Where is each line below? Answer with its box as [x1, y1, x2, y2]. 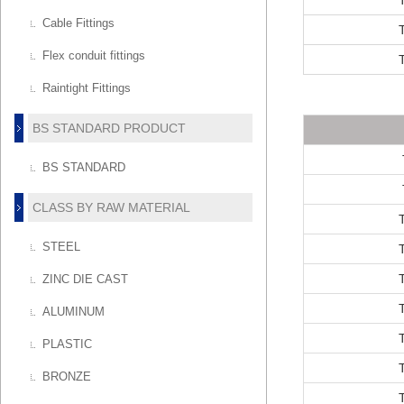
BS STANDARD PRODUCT [32, 121, 186, 135]
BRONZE [42, 370, 92, 383]
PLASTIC [42, 337, 93, 351]
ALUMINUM [42, 305, 106, 318]
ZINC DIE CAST [42, 272, 129, 286]
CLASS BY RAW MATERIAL [32, 200, 190, 215]
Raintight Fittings [42, 81, 132, 95]
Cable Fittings [42, 16, 115, 30]
